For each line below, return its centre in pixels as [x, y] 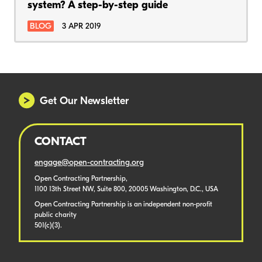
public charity [56, 216]
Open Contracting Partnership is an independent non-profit [123, 205]
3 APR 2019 [81, 26]
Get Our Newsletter [84, 102]
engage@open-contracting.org [89, 163]
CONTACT [61, 142]
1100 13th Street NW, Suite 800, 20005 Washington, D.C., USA [126, 190]
